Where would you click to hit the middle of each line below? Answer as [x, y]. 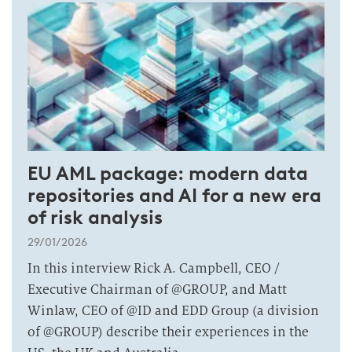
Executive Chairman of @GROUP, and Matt [157, 290]
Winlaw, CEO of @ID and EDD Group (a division [173, 311]
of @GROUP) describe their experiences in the [168, 332]
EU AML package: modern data [168, 173]
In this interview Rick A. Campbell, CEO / [153, 268]
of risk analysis [95, 217]
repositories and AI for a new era [174, 195]
